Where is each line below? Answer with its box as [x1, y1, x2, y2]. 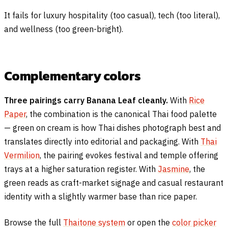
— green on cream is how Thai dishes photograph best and [4, 123, 221, 133]
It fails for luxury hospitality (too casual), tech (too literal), [4, 10, 220, 21]
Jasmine [158, 164, 189, 175]
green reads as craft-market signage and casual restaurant [4, 178, 223, 188]
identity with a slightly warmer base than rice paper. [4, 191, 197, 202]
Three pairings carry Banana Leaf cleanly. [4, 95, 168, 106]
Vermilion [4, 150, 40, 161]
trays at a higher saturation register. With [4, 164, 158, 175]
